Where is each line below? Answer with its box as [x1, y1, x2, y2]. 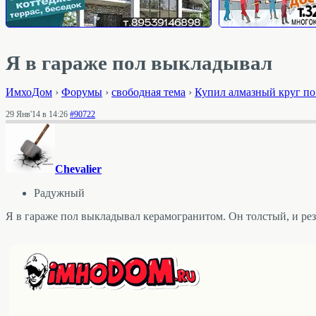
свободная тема [111, 85, 186, 98]
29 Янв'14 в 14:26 [6, 109, 68, 119]
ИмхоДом [6, 85, 52, 98]
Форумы [61, 85, 102, 98]
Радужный [34, 186, 85, 199]
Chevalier [55, 163, 102, 175]
